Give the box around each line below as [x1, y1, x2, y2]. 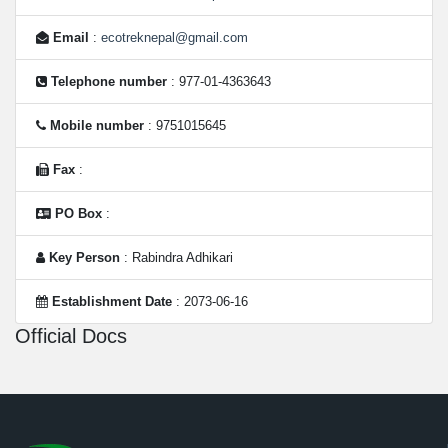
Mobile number [50, 118, 144, 133]
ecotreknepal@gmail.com [101, 30, 248, 45]
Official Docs [15, 325, 127, 347]
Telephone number [51, 74, 167, 89]
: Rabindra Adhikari [120, 250, 233, 265]
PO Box [55, 206, 102, 221]
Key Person [49, 250, 120, 265]
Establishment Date [52, 294, 172, 309]
